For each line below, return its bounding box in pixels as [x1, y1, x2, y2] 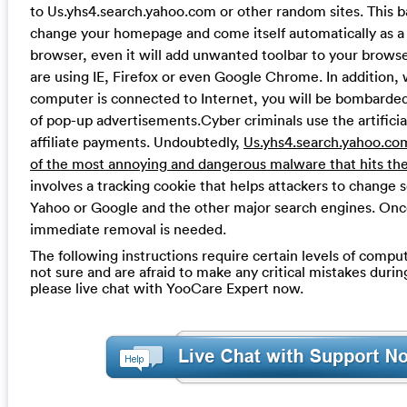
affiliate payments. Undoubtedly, [29, 132, 243, 151]
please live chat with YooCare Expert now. [29, 278, 303, 297]
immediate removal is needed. [29, 219, 226, 238]
